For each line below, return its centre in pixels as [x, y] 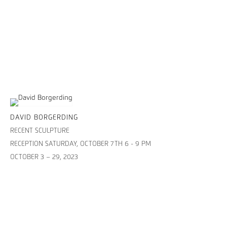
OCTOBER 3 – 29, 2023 [44, 157]
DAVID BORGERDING [44, 118]
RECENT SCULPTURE [40, 131]
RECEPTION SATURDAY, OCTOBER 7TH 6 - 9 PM [81, 144]
